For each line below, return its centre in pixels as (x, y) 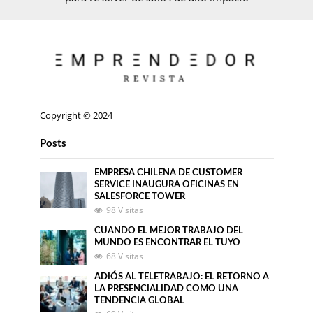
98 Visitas (125, 210)
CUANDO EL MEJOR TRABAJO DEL (169, 231)
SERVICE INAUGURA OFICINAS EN (167, 185)
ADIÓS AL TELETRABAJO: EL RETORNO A (182, 277)
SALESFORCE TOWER (140, 197)
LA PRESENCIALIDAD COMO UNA (167, 289)
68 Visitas (125, 256)
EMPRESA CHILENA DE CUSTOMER (169, 173)
